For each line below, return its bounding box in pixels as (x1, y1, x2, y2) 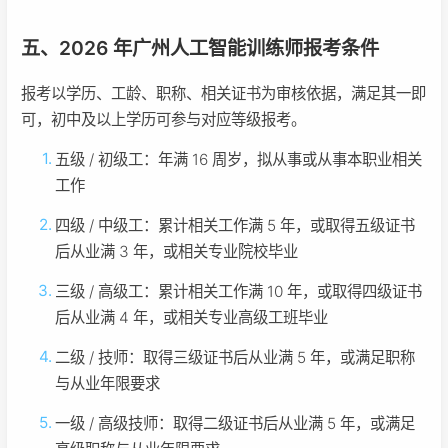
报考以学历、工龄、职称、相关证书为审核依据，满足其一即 (21, 84, 426, 104)
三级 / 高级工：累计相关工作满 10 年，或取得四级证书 (55, 282, 423, 302)
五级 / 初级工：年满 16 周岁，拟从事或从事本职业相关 (55, 150, 423, 170)
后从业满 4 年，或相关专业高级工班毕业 (55, 308, 329, 328)
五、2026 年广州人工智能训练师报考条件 (21, 36, 379, 61)
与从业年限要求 (55, 374, 161, 394)
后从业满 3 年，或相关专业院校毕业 (55, 242, 299, 262)
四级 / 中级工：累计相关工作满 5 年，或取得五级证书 (55, 216, 416, 236)
